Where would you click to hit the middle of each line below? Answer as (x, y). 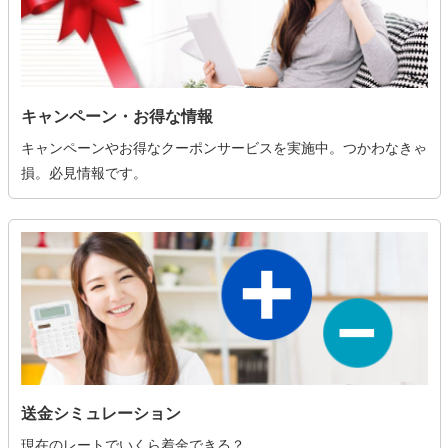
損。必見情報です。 (83, 172)
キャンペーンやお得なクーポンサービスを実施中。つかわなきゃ (223, 147)
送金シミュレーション (100, 413)
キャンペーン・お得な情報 (116, 116)
